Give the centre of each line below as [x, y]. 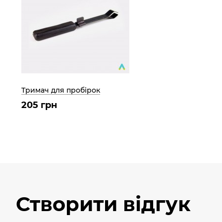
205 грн [39, 105]
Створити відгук [103, 204]
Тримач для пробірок [61, 90]
